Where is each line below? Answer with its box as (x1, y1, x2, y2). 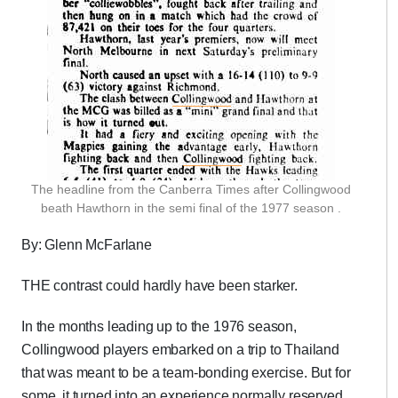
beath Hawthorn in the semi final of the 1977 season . (40, 201, 341, 215)
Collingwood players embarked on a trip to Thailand (21, 342, 339, 357)
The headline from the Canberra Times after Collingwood (30, 182, 351, 196)
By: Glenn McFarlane (21, 237, 152, 252)
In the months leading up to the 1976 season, (21, 319, 297, 334)
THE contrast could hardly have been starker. (21, 278, 298, 293)
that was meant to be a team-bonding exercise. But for (21, 365, 351, 380)
